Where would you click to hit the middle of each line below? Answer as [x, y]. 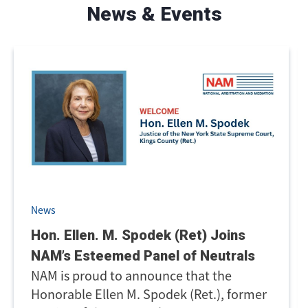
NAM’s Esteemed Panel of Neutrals [143, 255]
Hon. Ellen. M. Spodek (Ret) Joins [138, 235]
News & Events [154, 14]
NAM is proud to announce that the [131, 275]
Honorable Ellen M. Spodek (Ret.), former [149, 294]
